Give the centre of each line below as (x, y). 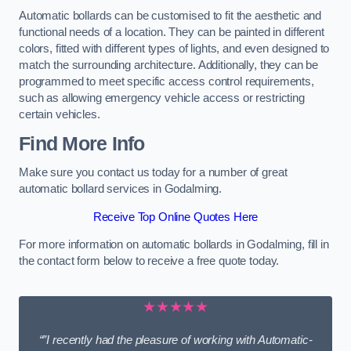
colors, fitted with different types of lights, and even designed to (174, 49)
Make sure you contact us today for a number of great (153, 173)
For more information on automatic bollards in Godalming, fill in (174, 245)
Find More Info (82, 143)
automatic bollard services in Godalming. (121, 189)
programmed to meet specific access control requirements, (166, 82)
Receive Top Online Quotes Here (175, 217)
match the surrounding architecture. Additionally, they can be (169, 65)
